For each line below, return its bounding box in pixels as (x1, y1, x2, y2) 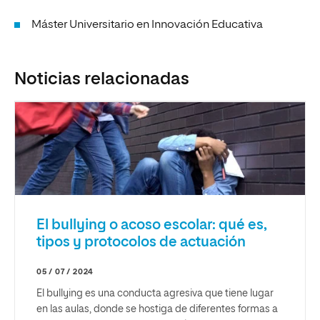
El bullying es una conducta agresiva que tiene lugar (36, 288, 274, 299)
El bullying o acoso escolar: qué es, (36, 217, 267, 232)
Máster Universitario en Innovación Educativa (31, 19, 263, 31)
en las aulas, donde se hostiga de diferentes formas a (36, 304, 278, 314)
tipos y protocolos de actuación (36, 234, 246, 249)
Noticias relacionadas (14, 70, 189, 88)
